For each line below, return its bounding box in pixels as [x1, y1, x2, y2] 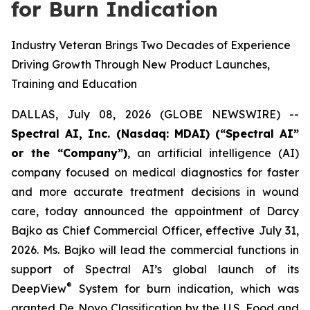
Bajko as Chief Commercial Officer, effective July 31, [11, 224, 299, 237]
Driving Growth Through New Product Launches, [11, 57, 270, 71]
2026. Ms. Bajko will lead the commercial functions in [11, 243, 299, 257]
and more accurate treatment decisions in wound [11, 185, 299, 199]
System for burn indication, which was [72, 282, 299, 295]
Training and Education [11, 77, 137, 91]
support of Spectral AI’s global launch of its [11, 262, 299, 276]
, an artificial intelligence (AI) [127, 146, 300, 160]
